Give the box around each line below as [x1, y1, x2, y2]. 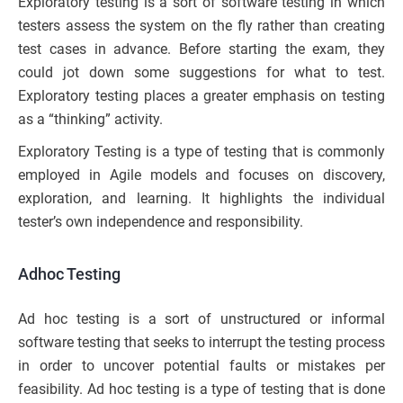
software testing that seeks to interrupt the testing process [18, 334, 385, 352]
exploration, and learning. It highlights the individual [18, 190, 385, 208]
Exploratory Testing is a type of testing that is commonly [18, 143, 385, 161]
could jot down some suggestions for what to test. [18, 64, 385, 82]
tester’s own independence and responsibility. [18, 213, 303, 231]
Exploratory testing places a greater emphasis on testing [18, 87, 385, 105]
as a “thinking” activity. [18, 111, 163, 129]
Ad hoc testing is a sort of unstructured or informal [18, 310, 385, 328]
